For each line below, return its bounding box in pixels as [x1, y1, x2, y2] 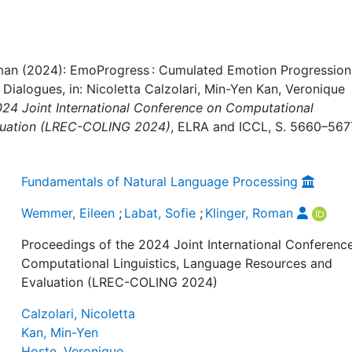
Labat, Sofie [124, 205, 196, 221]
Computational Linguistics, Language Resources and [21, 255, 333, 271]
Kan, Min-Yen [21, 324, 99, 340]
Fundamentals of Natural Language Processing [21, 174, 299, 189]
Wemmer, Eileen [21, 205, 115, 221]
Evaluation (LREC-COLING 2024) [21, 274, 218, 290]
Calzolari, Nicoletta [21, 306, 136, 321]
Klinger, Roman [205, 205, 294, 221]
